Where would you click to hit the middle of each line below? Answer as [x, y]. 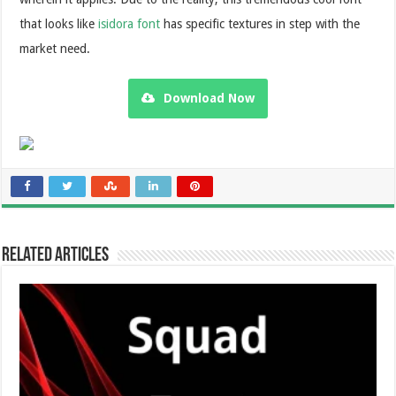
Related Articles [56, 255]
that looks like [59, 23]
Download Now [209, 98]
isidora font [129, 23]
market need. [55, 48]
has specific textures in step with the [260, 23]
